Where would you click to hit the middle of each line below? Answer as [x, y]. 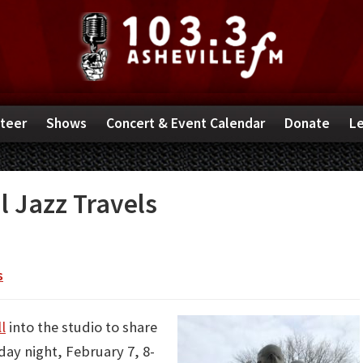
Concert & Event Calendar [186, 123]
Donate [307, 123]
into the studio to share [81, 327]
